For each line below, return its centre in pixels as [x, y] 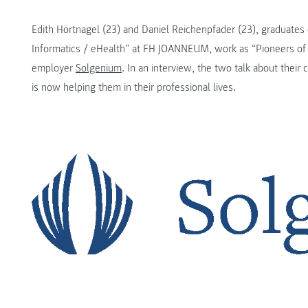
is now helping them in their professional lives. [134, 88]
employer [54, 68]
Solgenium [99, 68]
